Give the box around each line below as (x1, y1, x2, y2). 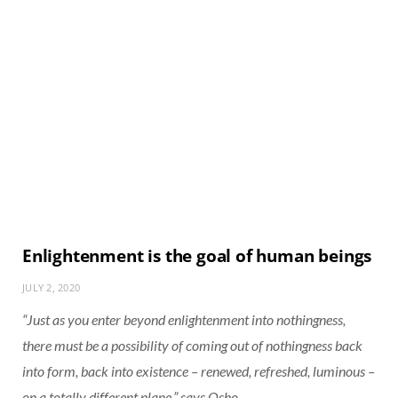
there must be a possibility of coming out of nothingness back (22, 337, 362, 354)
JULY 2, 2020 (22, 281, 81, 295)
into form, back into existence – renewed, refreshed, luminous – (22, 362, 375, 380)
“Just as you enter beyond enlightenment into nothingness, (22, 311, 346, 329)
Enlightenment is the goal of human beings (22, 244, 372, 268)
